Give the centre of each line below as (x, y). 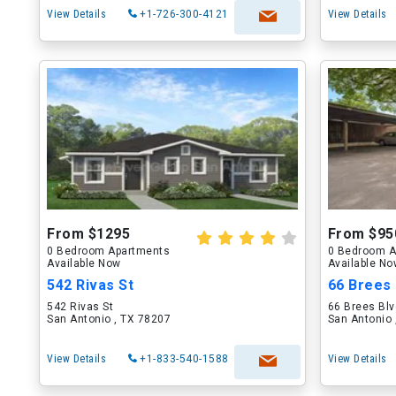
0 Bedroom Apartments (108, 251)
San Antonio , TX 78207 (109, 319)
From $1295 (88, 234)
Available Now (84, 263)
